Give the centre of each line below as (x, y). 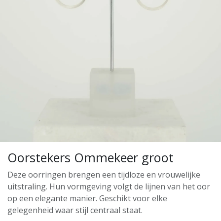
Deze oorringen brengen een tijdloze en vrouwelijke (104, 175)
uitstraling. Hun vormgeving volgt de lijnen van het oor (109, 187)
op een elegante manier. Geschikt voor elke (87, 199)
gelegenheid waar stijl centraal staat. (75, 210)
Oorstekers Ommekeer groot (91, 158)
